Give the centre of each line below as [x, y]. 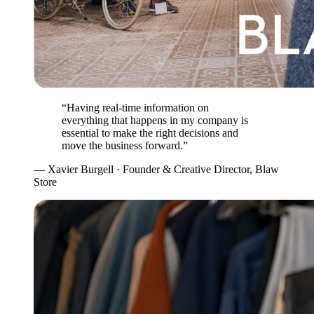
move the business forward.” [125, 145]
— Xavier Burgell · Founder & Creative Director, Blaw [156, 169]
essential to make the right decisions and [150, 132]
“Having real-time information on [135, 107]
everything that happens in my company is [155, 120]
